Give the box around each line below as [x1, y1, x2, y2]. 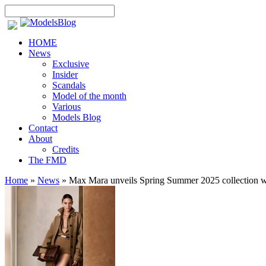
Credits [52, 144, 79, 154]
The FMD [28, 155, 66, 165]
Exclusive [52, 59, 89, 69]
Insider [52, 69, 78, 80]
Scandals [52, 80, 85, 90]
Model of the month [52, 91, 126, 101]
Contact [28, 123, 58, 133]
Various [52, 102, 81, 112]
